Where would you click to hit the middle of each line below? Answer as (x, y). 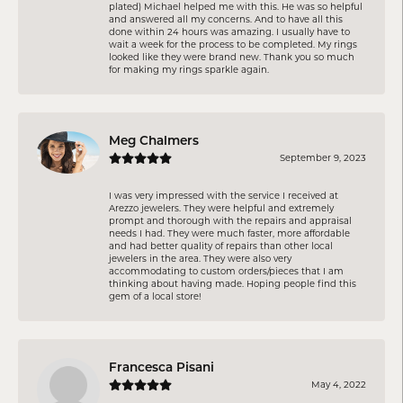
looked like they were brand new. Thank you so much (232, 57)
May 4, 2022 (339, 385)
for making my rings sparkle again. (189, 70)
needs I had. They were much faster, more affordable (229, 233)
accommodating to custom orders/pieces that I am (226, 271)
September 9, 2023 (323, 158)
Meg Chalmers (154, 142)
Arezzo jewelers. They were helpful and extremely (221, 208)
